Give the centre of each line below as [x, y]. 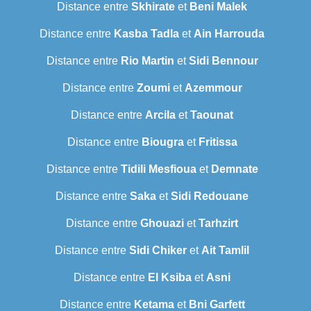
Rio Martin [147, 61]
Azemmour [213, 88]
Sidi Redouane [210, 196]
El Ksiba [170, 278]
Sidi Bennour [223, 61]
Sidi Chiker [158, 251]
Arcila [160, 115]
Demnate [234, 169]
